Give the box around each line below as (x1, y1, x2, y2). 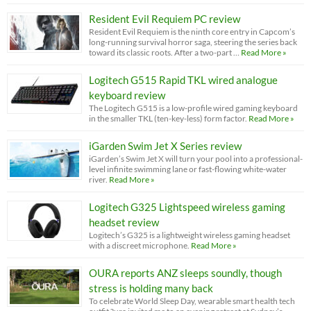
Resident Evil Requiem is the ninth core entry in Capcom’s (89, 26, 295, 37)
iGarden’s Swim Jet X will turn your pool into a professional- (89, 153, 303, 164)
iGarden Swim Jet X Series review (89, 139, 242, 152)
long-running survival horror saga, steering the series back (89, 36, 297, 47)
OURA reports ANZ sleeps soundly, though (89, 266, 282, 279)
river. (89, 174, 108, 185)
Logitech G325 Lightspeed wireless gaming (89, 200, 285, 213)
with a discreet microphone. (89, 239, 190, 251)
